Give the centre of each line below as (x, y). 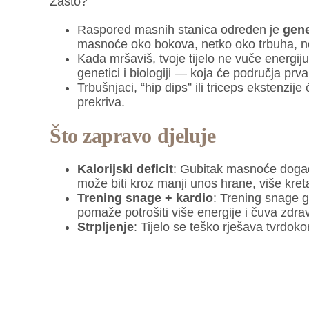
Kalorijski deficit (125, 169)
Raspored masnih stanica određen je (180, 29)
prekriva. (101, 102)
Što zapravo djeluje (132, 135)
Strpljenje (105, 227)
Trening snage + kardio (145, 198)
